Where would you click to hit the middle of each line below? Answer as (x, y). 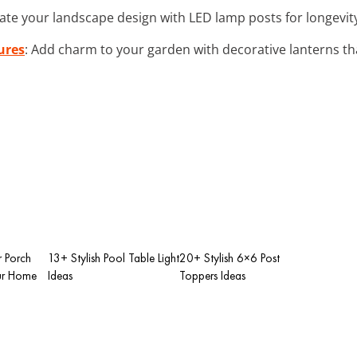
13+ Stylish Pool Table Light (114, 258)
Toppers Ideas (212, 275)
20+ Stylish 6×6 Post (229, 258)
